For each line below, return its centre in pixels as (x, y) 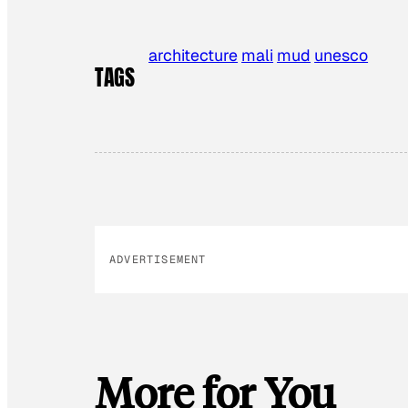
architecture (194, 55)
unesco (342, 55)
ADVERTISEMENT (158, 260)
